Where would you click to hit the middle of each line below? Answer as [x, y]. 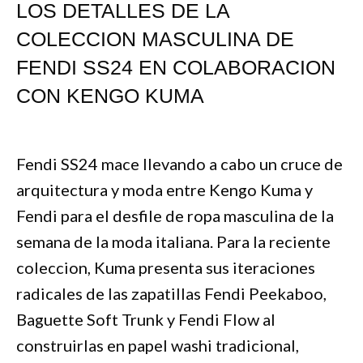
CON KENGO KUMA [110, 95]
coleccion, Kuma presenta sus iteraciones [166, 267]
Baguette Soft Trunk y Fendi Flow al [146, 319]
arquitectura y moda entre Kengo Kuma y [164, 189]
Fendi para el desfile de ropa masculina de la [175, 215]
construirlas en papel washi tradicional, [158, 345]
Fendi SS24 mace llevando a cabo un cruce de [179, 163]
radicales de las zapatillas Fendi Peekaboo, [171, 293]
